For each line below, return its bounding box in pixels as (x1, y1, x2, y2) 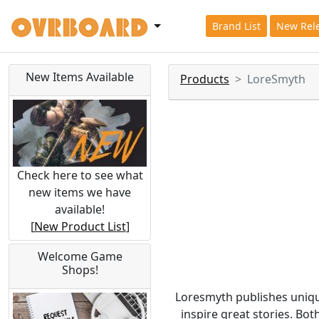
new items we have (28, 184, 131, 200)
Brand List (211, 19, 261, 33)
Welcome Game (37, 248, 122, 264)
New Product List (33, 218, 126, 234)
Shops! (61, 261, 98, 278)
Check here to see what (16, 167, 143, 183)
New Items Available (26, 69, 134, 85)
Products (180, 71, 229, 87)
